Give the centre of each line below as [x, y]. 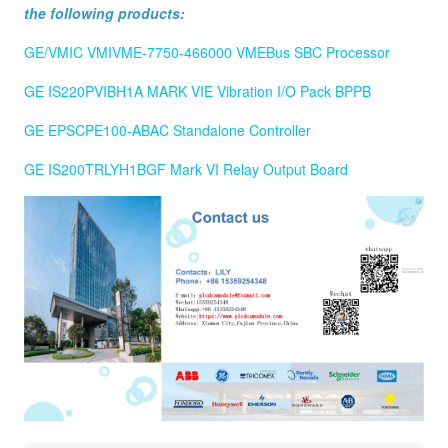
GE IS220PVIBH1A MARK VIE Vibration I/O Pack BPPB [197, 91]
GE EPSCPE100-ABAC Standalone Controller [167, 130]
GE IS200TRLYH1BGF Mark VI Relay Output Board [186, 169]
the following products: [104, 13]
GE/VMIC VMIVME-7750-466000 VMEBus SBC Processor [207, 52]
